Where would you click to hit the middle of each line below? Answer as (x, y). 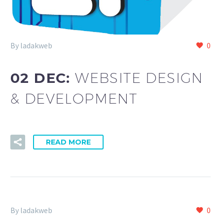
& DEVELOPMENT (74, 98)
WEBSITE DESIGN (139, 77)
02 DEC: (43, 78)
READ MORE (68, 142)
